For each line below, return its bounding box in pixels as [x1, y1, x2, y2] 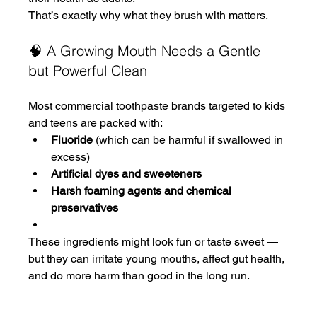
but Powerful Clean [28, 62, 148, 79]
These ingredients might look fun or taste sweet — [28, 235, 282, 248]
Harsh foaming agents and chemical [51, 184, 235, 197]
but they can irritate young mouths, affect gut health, [28, 252, 288, 265]
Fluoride [51, 133, 93, 146]
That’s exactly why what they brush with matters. [28, 8, 269, 22]
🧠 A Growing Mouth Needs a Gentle [28, 42, 265, 59]
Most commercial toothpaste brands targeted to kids [28, 99, 289, 113]
